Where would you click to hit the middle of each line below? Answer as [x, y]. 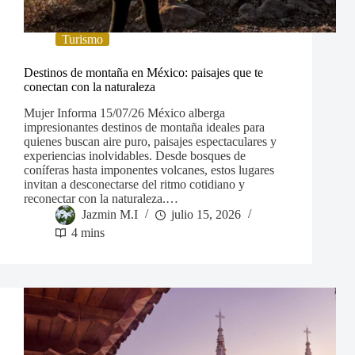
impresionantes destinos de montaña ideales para [144, 128]
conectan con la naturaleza [90, 87]
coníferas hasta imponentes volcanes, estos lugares [149, 170]
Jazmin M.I [110, 215]
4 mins [88, 233]
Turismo [82, 40]
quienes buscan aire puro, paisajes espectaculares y [150, 142]
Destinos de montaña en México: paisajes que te [143, 73]
